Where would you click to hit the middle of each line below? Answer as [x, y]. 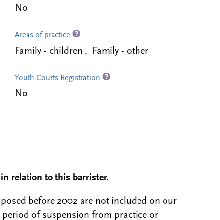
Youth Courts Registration [58, 78]
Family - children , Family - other [81, 51]
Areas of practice [43, 35]
